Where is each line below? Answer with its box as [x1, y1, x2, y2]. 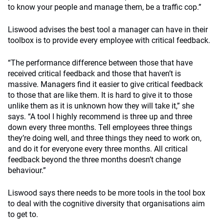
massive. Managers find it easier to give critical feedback [8, 80, 203, 89]
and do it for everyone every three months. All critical [8, 144, 188, 153]
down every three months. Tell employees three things [8, 123, 192, 132]
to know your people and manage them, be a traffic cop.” [8, 2, 201, 12]
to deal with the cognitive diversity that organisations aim [8, 199, 205, 208]
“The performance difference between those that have [8, 58, 193, 67]
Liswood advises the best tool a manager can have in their [8, 25, 208, 34]
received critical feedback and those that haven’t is [8, 69, 181, 78]
